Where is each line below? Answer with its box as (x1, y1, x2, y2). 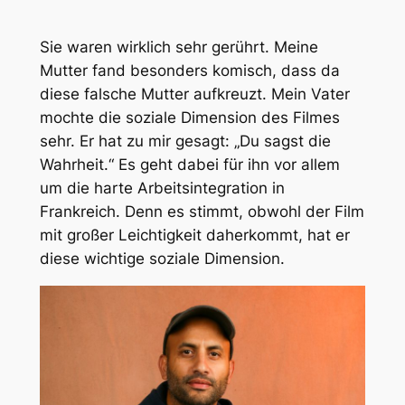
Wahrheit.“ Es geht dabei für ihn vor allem (39, 155, 340, 174)
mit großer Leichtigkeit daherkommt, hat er (39, 226, 350, 244)
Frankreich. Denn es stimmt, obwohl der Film (39, 202, 364, 221)
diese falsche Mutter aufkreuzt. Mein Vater (39, 85, 350, 103)
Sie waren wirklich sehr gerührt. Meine (39, 38, 318, 56)
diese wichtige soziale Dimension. (39, 250, 285, 268)
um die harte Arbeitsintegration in (39, 179, 285, 197)
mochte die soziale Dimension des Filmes (39, 108, 340, 127)
